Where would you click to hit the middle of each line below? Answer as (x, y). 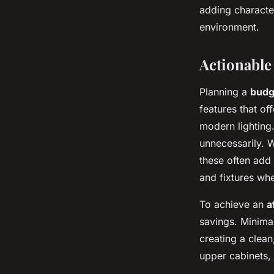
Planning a (225, 92)
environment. (229, 27)
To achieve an (233, 204)
